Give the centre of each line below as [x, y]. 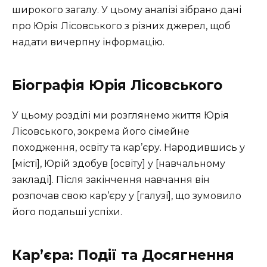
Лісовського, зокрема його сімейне [101, 131]
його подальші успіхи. [67, 212]
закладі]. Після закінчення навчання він [111, 179]
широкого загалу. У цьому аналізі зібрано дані [127, 10]
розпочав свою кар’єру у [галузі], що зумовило [127, 195]
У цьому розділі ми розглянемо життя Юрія [120, 115]
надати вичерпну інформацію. [88, 42]
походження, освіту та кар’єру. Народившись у [128, 147]
